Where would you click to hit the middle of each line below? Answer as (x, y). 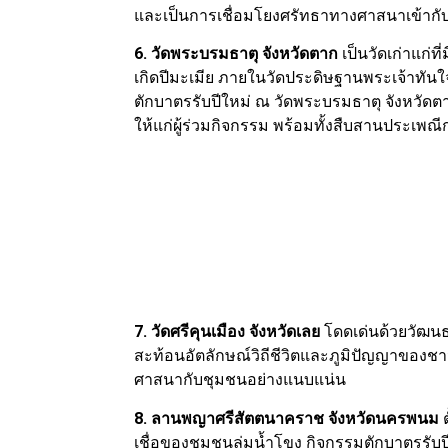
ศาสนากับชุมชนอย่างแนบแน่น (240, 380)
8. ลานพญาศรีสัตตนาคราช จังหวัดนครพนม (289, 418)
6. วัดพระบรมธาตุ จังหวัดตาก (236, 54)
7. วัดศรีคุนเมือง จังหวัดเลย (227, 332)
